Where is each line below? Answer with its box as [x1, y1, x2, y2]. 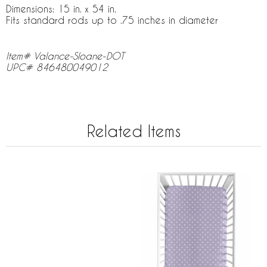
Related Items [86, 122, 181, 140]
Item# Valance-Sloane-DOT [6, 50, 125, 61]
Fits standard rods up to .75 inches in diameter [6, 14, 218, 26]
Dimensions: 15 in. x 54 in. [6, 3, 116, 14]
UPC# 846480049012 [6, 61, 108, 73]
